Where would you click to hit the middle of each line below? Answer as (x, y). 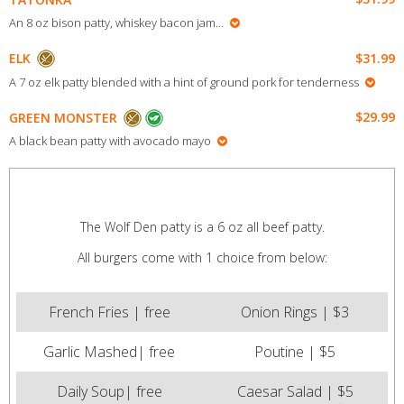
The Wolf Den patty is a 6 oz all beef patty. (202, 226)
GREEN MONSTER (63, 117)
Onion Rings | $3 (295, 312)
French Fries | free (109, 312)
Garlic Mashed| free (109, 351)
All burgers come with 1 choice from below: (202, 257)
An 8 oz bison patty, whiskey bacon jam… (116, 23)
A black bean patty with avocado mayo (110, 141)
